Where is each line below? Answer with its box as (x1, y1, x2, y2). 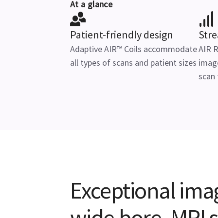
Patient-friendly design (70, 28, 173, 41)
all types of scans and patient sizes (70, 57, 197, 68)
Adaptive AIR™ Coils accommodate (70, 43, 197, 54)
